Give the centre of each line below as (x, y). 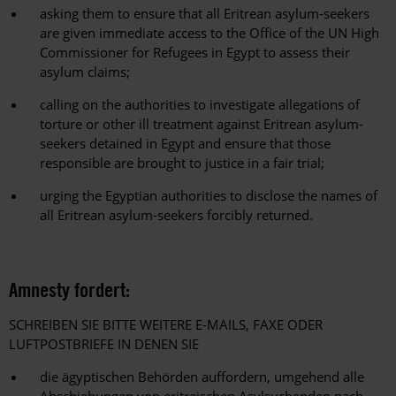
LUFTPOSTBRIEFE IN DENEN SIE (104, 344)
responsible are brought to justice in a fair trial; (182, 163)
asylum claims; (85, 72)
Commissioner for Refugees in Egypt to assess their (195, 53)
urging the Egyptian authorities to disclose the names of (209, 196)
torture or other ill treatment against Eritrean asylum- (202, 124)
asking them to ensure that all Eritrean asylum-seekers (205, 14)
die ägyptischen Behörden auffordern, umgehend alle (202, 377)
